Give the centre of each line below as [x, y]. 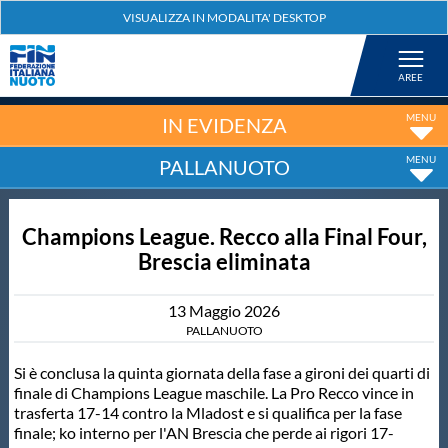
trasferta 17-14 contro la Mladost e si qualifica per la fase [207, 412]
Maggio [216, 310]
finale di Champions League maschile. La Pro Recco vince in [213, 392]
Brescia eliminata [224, 261]
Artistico [97, 298]
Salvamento [110, 422]
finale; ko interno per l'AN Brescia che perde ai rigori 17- [203, 432]
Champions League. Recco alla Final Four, [224, 236]
